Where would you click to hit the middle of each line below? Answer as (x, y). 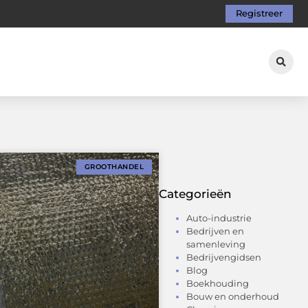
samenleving (216, 244)
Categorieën (195, 194)
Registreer (259, 14)
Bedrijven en (215, 231)
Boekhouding (218, 283)
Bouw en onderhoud (233, 296)
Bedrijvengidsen (224, 257)
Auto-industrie (219, 218)
